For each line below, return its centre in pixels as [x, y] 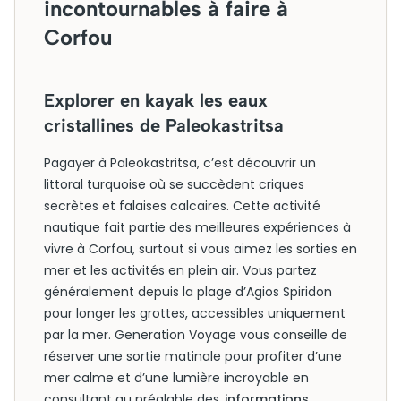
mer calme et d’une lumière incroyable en [176, 378]
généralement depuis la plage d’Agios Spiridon [188, 292]
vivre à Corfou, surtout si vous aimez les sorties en [200, 249]
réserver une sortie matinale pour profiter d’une [193, 356]
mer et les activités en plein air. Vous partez [180, 270]
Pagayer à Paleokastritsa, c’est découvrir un [180, 163]
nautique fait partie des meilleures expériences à [197, 227]
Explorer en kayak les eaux [156, 100]
